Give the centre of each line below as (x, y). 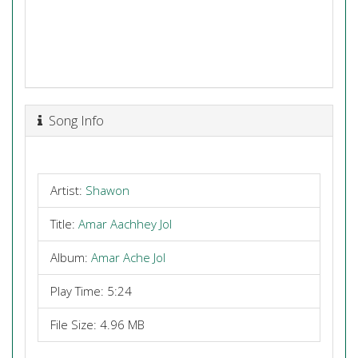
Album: (71, 257)
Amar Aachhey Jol (125, 224)
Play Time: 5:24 (91, 291)
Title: (64, 224)
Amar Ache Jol (128, 257)
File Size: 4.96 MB (97, 324)
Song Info (73, 120)
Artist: (68, 190)
